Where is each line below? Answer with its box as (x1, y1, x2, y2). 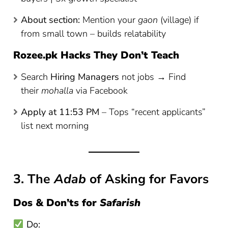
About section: (21, 14, 80, 26)
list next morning (21, 120, 89, 132)
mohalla (41, 84, 74, 97)
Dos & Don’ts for (13, 195, 100, 210)
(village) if (158, 14, 199, 26)
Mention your (80, 14, 138, 26)
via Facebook (73, 84, 128, 97)
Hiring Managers (50, 71, 120, 83)
